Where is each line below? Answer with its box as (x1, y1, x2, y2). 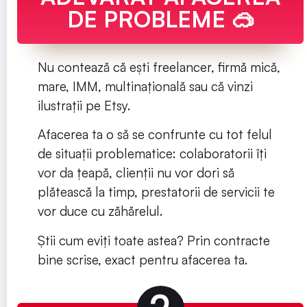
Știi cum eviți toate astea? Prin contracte (38, 232, 270, 249)
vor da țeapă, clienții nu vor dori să (38, 164, 234, 182)
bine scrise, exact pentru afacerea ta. (38, 251, 251, 268)
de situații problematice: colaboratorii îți (38, 145, 267, 162)
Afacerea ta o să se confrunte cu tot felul (38, 126, 272, 143)
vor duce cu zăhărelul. (38, 203, 166, 220)
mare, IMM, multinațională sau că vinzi (38, 77, 253, 95)
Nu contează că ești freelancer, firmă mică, (38, 58, 280, 75)
